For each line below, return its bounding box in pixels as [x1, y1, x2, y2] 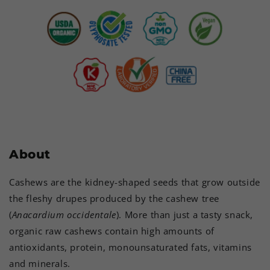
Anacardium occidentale [11, 209, 116, 221]
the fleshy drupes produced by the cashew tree [9, 192, 220, 205]
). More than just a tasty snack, [116, 209, 254, 221]
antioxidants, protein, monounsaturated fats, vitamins [9, 241, 252, 254]
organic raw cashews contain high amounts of [9, 225, 215, 237]
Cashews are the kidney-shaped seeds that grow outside [9, 176, 260, 189]
